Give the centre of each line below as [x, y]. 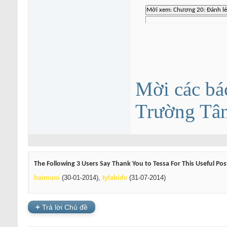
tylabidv [115, 178]
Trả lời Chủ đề [64, 207]
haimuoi [47, 178]
